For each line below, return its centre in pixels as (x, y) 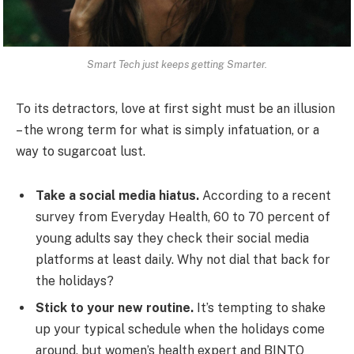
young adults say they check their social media (172, 238)
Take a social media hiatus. (117, 195)
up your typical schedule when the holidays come (180, 329)
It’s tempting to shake (260, 307)
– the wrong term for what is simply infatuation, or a (168, 130)
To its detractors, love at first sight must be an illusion (175, 109)
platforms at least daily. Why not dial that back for (183, 259)
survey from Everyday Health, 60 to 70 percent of (183, 217)
